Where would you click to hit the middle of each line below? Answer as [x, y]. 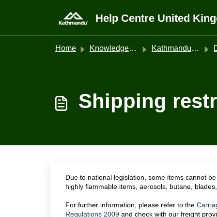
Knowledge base [109, 48]
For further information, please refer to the [131, 205]
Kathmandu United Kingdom [171, 48]
